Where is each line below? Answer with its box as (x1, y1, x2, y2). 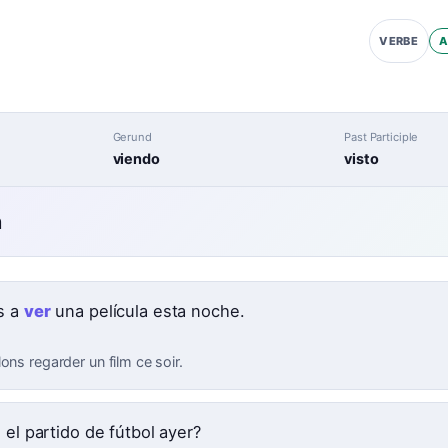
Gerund (112, 129, 152, 144)
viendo (112, 150, 160, 168)
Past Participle (344, 129, 419, 144)
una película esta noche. (50, 301, 245, 322)
